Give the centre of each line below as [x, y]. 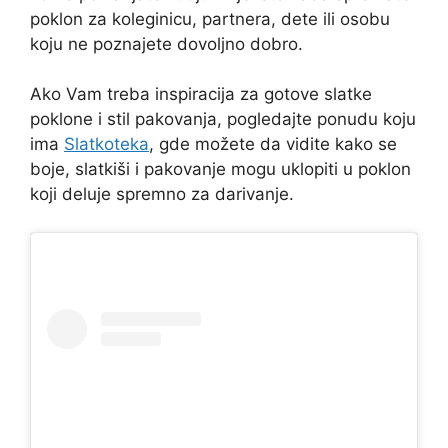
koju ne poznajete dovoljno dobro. [166, 43]
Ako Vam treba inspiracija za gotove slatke [201, 94]
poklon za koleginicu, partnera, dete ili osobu [210, 18]
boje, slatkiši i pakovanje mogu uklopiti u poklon [220, 169]
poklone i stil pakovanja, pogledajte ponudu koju [223, 119]
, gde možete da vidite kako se [273, 144]
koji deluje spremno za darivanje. [162, 194]
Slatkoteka [106, 144]
